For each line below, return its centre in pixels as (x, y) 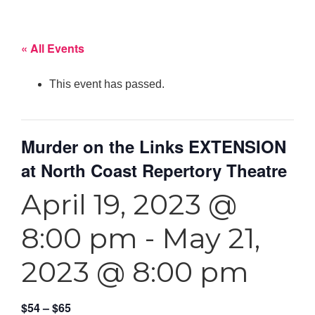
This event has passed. (107, 84)
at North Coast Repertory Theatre (154, 170)
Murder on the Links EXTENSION (154, 146)
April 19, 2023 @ (129, 204)
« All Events (53, 48)
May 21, (211, 238)
